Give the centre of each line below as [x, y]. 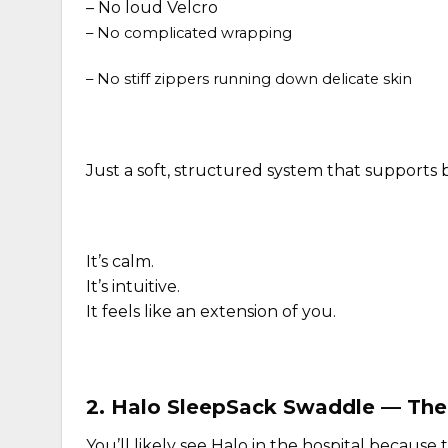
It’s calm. [120, 262]
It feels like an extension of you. [211, 312]
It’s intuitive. [133, 287]
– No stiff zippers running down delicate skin [249, 78]
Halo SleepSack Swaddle [246, 406]
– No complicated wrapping [189, 33]
